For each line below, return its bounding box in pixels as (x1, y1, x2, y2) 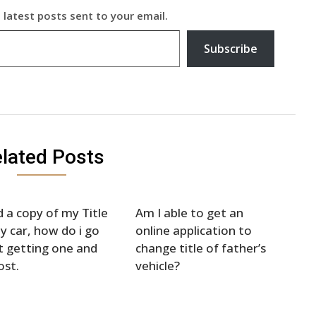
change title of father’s (135, 239, 267, 256)
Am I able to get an (135, 204, 244, 221)
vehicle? (135, 257, 181, 274)
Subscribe (204, 40, 257, 56)
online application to (135, 221, 253, 238)
